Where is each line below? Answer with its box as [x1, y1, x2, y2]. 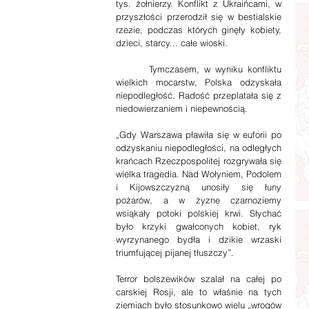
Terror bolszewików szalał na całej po [116, 273, 281, 284]
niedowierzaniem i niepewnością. [116, 103, 248, 114]
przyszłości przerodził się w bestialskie [116, 11, 281, 22]
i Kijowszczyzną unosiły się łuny [116, 181, 281, 192]
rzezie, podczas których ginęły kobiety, [116, 24, 281, 35]
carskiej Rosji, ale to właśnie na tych [116, 286, 281, 297]
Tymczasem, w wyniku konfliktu [116, 63, 150, 74]
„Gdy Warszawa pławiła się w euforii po [116, 129, 281, 140]
